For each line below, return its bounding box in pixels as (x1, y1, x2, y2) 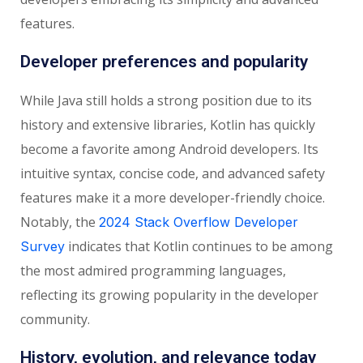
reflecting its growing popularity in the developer (20, 285, 318, 304)
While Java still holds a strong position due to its (20, 91, 312, 109)
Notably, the (20, 212, 99, 231)
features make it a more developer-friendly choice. (20, 188, 325, 207)
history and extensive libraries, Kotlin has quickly (20, 115, 315, 134)
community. (20, 310, 90, 328)
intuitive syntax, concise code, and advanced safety (20, 164, 325, 182)
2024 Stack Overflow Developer (99, 213, 298, 230)
